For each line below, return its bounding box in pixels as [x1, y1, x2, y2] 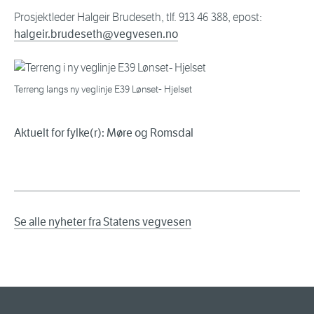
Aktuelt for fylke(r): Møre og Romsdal [14, 126, 193, 140]
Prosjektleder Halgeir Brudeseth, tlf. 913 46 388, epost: [14, 11, 262, 25]
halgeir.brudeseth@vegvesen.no [14, 27, 178, 41]
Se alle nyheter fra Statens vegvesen [14, 215, 191, 229]
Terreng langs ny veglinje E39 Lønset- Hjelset [14, 83, 192, 96]
